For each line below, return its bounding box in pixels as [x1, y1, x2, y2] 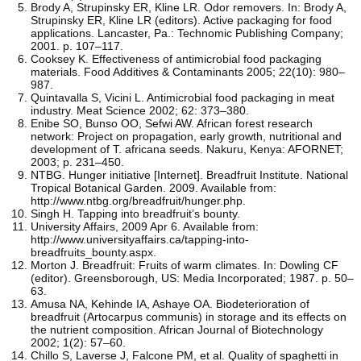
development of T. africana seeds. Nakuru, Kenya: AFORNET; [31, 142, 343, 156]
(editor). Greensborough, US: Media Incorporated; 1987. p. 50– [31, 271, 354, 284]
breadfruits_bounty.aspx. [31, 245, 156, 259]
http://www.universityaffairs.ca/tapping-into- [31, 232, 249, 246]
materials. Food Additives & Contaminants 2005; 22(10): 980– [31, 64, 345, 78]
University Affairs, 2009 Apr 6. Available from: [31, 219, 259, 233]
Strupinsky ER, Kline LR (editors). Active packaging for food [31, 13, 332, 27]
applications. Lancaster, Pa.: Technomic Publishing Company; [31, 26, 343, 39]
